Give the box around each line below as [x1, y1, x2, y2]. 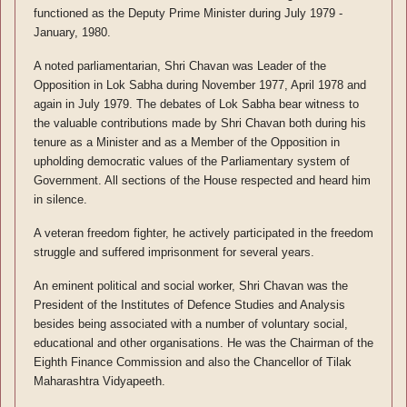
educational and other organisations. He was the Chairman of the [34, 335, 373, 350]
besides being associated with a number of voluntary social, [34, 316, 348, 331]
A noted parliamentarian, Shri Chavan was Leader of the [34, 58, 326, 73]
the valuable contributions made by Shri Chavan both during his [34, 115, 366, 130]
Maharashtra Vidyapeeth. [34, 373, 165, 388]
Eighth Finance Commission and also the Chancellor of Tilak [34, 354, 352, 369]
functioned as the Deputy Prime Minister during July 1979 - [34, 5, 342, 20]
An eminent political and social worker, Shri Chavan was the [34, 278, 348, 293]
